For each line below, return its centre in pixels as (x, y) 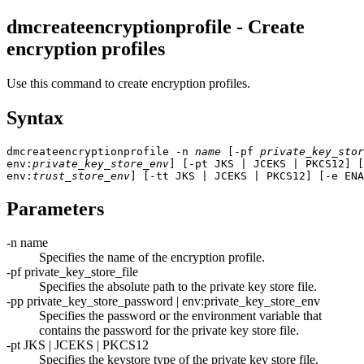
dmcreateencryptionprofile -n (101, 151)
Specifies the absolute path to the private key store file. (178, 287)
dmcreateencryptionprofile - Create (156, 26)
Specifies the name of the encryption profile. (152, 258)
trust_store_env (81, 175)
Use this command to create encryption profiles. (128, 83)
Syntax (35, 117)
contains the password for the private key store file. (169, 331)
